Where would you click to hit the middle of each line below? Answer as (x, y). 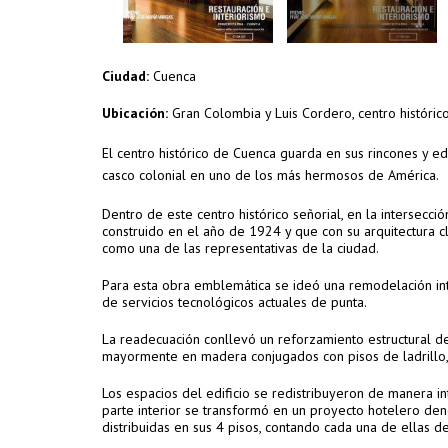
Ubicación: (137, 113)
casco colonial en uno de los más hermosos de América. (270, 175)
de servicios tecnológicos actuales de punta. (234, 302)
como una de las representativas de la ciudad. (240, 248)
